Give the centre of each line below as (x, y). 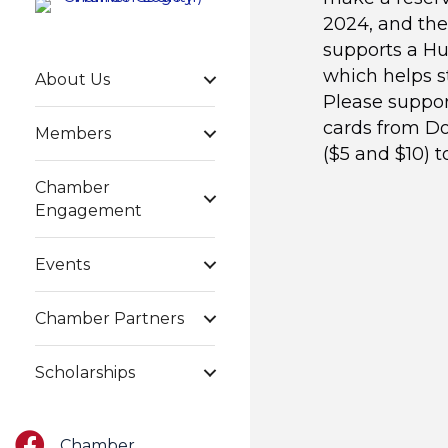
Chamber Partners (109, 318)
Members (73, 133)
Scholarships (85, 372)
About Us (72, 79)
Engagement (88, 210)
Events (62, 264)
